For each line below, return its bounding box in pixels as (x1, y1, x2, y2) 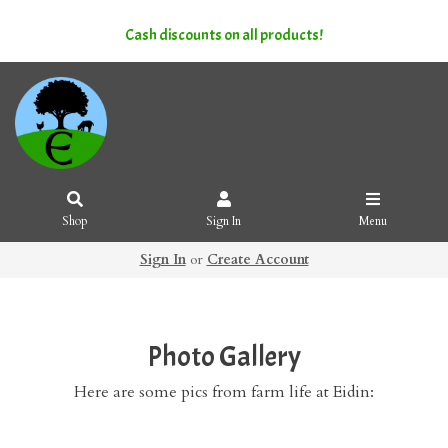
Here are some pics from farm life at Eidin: (74, 380, 374, 403)
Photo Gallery (147, 338, 301, 375)
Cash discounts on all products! (125, 25, 323, 45)
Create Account (206, 250, 309, 269)
